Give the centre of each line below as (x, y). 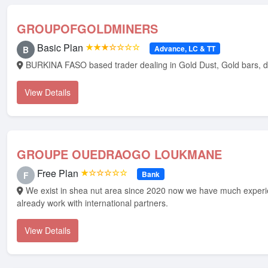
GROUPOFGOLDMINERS (87, 28)
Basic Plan (60, 48)
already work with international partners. (92, 203)
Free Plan (58, 173)
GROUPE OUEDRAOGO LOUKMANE (119, 154)
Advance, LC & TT (185, 48)
